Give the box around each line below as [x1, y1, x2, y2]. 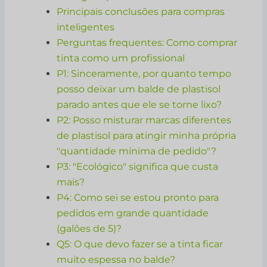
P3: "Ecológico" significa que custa [57, 160, 219, 172]
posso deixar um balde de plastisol [57, 83, 221, 95]
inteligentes [57, 21, 115, 33]
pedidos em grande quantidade [57, 207, 209, 219]
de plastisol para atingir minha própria [57, 129, 237, 141]
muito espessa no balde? [57, 253, 176, 265]
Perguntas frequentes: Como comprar [57, 36, 238, 48]
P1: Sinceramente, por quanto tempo [57, 67, 232, 79]
